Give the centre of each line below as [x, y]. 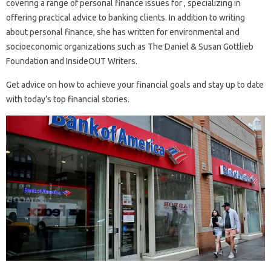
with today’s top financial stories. [68, 99]
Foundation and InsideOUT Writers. [72, 61]
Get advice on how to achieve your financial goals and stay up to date [135, 84]
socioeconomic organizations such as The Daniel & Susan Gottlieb [130, 46]
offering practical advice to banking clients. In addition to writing [126, 17]
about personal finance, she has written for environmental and [123, 32]
